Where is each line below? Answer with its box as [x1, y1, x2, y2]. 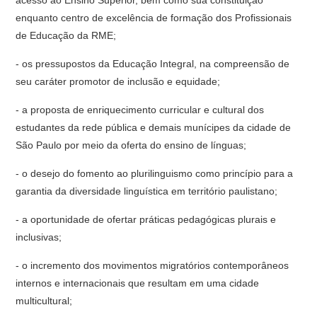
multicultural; [16, 295, 73, 306]
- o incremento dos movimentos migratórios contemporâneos [16, 260, 289, 271]
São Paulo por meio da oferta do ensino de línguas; [16, 139, 247, 151]
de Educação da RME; [16, 30, 117, 41]
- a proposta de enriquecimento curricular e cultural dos [16, 104, 265, 115]
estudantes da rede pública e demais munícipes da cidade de [16, 122, 292, 133]
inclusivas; [16, 231, 62, 243]
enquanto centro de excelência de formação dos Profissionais [16, 12, 292, 23]
